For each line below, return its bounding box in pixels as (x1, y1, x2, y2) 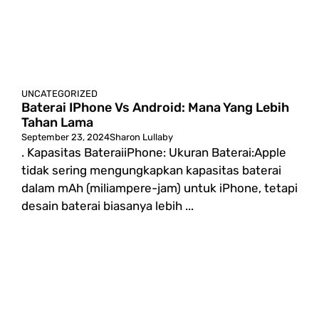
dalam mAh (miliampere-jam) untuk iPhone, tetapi (21, 181, 298, 195)
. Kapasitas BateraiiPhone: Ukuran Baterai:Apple (21, 145, 286, 159)
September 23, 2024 (21, 132, 110, 142)
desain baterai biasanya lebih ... (21, 199, 194, 213)
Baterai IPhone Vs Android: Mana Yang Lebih (21, 100, 289, 115)
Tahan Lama (21, 115, 93, 130)
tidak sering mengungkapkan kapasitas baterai (21, 163, 281, 177)
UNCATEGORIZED (21, 88, 98, 99)
